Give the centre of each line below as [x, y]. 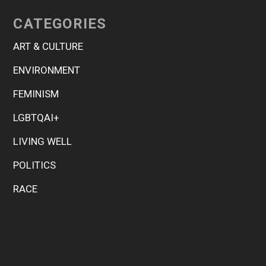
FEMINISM [36, 94]
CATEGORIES [60, 23]
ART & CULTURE [48, 46]
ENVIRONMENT [47, 70]
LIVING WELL [43, 141]
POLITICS [35, 165]
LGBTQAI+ [37, 117]
